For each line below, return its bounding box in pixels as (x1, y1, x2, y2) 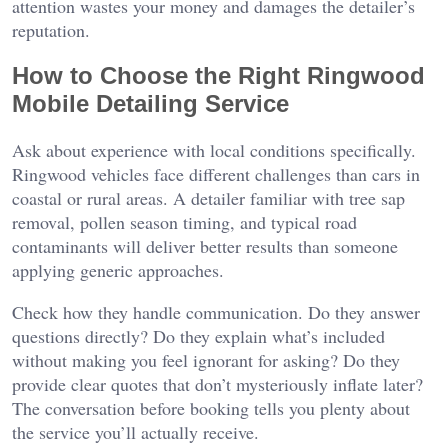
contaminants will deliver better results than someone (12, 234, 398, 259)
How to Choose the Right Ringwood (12, 62, 425, 90)
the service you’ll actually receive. (12, 420, 259, 445)
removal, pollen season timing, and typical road (12, 210, 357, 235)
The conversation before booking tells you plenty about (12, 396, 410, 421)
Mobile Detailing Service (12, 90, 289, 118)
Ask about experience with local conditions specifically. (12, 138, 416, 163)
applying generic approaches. (12, 258, 224, 283)
